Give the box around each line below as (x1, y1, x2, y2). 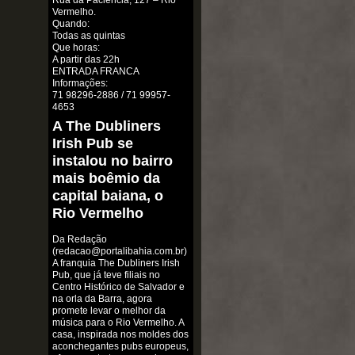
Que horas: (52, 42, 100, 54)
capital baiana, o (52, 187, 163, 204)
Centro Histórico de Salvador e (52, 281, 185, 292)
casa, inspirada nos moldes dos (52, 328, 189, 340)
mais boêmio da (52, 170, 160, 186)
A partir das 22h (52, 54, 120, 66)
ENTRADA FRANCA (52, 66, 139, 78)
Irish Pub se (52, 135, 133, 151)
